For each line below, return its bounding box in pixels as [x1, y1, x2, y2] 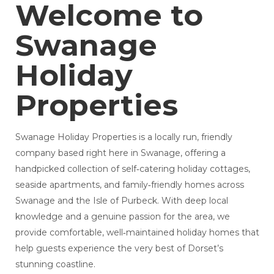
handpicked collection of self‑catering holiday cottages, [15, 163, 250, 175]
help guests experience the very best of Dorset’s [15, 243, 223, 254]
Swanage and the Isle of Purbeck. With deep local [15, 195, 228, 207]
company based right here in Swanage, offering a [15, 147, 226, 159]
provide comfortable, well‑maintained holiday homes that [15, 227, 259, 239]
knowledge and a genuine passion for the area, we [15, 211, 230, 223]
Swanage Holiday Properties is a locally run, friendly [15, 131, 232, 143]
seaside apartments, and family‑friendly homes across [15, 179, 244, 191]
